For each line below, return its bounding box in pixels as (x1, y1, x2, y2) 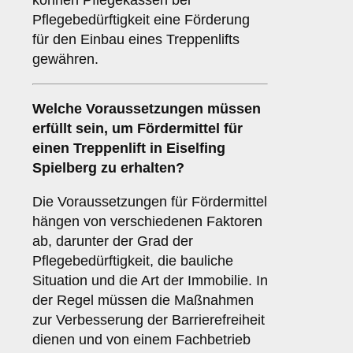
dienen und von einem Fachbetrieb (32, 332, 251, 348)
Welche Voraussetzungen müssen (32, 101, 261, 117)
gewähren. (32, 51, 98, 68)
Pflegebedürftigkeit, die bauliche (32, 253, 233, 269)
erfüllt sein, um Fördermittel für (32, 121, 243, 137)
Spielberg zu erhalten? (32, 160, 184, 176)
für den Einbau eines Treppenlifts (32, 32, 240, 48)
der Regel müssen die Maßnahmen (32, 292, 254, 309)
